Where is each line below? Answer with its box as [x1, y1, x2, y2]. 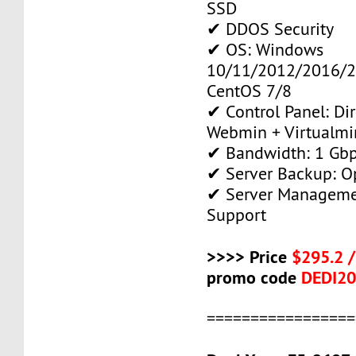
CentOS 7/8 [207, 79, 292, 102]
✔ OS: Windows [207, 38, 324, 60]
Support [207, 203, 267, 226]
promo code [207, 265, 302, 288]
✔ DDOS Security [207, 17, 335, 40]
